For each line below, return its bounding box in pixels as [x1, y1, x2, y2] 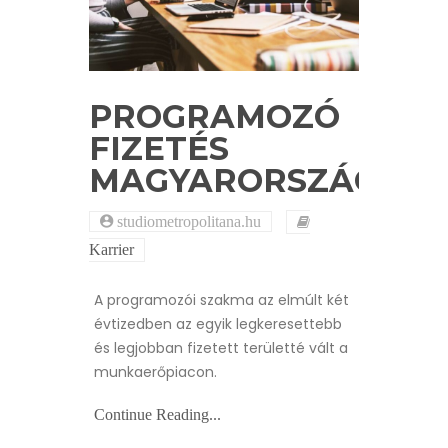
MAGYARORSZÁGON [89, 161, 430, 201]
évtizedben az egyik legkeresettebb [94, 314, 342, 335]
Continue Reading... [94, 406, 221, 424]
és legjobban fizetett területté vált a [94, 338, 348, 359]
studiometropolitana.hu [113, 213, 261, 230]
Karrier [89, 241, 134, 259]
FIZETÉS [89, 129, 229, 169]
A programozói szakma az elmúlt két [94, 290, 349, 311]
